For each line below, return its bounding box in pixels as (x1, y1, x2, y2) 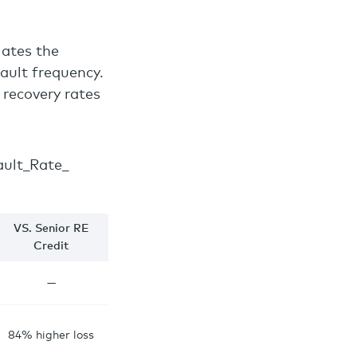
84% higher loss (8, 330, 94, 341)
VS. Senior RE (13, 223, 89, 234)
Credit (33, 241, 69, 252)
